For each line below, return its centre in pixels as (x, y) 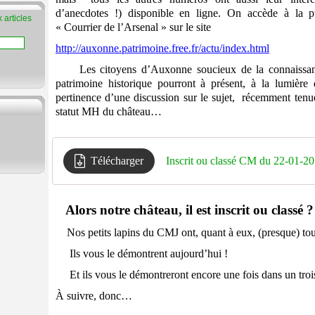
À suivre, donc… (94, 296)
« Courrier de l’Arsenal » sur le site (133, 27)
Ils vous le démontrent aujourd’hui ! (142, 254)
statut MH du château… (109, 112)
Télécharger (117, 161)
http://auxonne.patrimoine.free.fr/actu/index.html (162, 49)
